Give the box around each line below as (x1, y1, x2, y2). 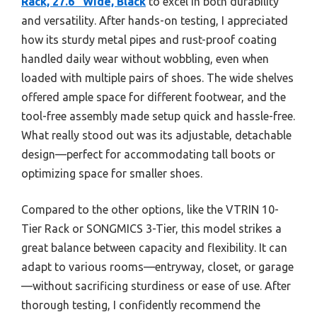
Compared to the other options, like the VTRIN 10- (21, 202, 279, 216)
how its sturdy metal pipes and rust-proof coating (21, 33, 277, 46)
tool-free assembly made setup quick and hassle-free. (21, 109, 295, 122)
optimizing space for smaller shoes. (21, 166, 202, 180)
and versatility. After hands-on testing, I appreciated (21, 13, 288, 27)
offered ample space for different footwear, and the (21, 90, 286, 103)
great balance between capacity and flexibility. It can (21, 241, 287, 254)
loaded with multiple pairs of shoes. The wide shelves (21, 71, 294, 84)
